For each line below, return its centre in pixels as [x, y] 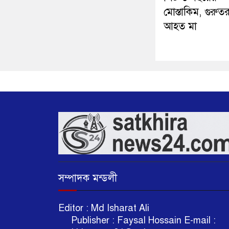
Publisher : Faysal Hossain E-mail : [137, 221]
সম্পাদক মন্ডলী [88, 178]
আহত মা [180, 27]
